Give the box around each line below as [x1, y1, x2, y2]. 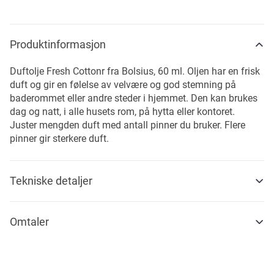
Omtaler [10, 215, 49, 228]
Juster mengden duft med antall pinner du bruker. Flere [10, 119, 245, 131]
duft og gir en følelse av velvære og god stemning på [10, 79, 236, 91]
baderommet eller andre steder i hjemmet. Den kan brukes [10, 92, 257, 104]
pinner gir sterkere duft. [10, 133, 109, 144]
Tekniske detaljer [10, 174, 92, 187]
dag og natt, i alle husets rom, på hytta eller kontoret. [10, 106, 235, 117]
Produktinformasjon [10, 38, 106, 51]
